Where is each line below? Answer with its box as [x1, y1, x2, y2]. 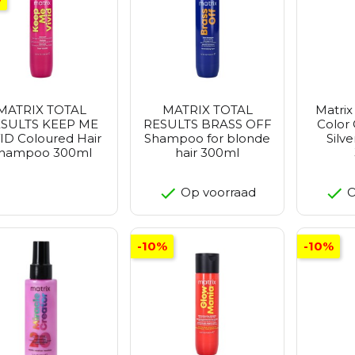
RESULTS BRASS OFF [143, 116, 272, 132]
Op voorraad [177, 184, 256, 200]
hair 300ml [175, 144, 239, 160]
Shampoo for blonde [144, 130, 270, 146]
